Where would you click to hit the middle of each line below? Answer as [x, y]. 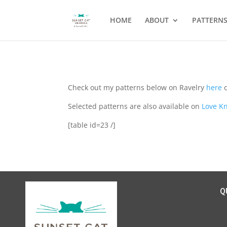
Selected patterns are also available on [135, 106]
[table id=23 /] [92, 125]
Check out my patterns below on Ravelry [137, 87]
